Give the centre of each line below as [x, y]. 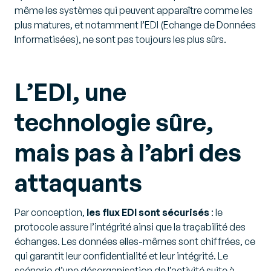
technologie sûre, [114, 122]
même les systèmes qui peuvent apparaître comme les [134, 11]
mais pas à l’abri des [128, 153]
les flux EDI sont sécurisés [148, 213]
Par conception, [51, 213]
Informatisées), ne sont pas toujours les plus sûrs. [120, 40]
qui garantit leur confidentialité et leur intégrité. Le [121, 256]
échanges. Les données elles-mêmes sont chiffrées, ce [135, 242]
